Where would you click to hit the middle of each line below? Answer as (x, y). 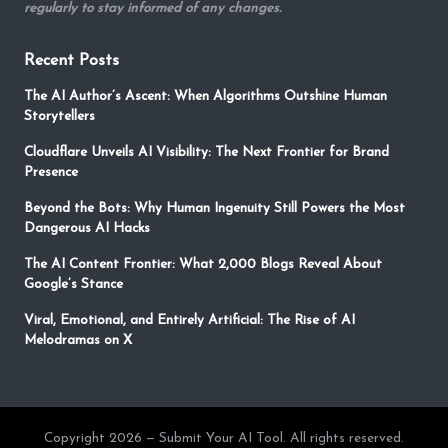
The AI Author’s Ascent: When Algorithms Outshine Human (205, 97)
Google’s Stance (73, 285)
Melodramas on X (78, 341)
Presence (51, 173)
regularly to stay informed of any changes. (152, 9)
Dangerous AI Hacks (87, 229)
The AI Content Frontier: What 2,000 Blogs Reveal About (203, 265)
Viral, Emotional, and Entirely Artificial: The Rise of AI (189, 321)
